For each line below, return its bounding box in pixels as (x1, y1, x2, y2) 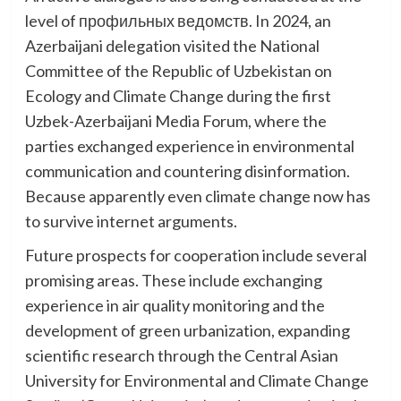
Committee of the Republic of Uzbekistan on (24, 60, 332, 81)
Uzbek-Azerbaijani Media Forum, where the (24, 110, 327, 131)
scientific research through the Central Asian (24, 345, 338, 365)
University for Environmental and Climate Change (24, 370, 369, 390)
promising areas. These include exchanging (24, 269, 322, 290)
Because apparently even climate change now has (24, 185, 371, 206)
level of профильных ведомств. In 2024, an (24, 10, 331, 30)
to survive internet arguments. (24, 210, 237, 231)
